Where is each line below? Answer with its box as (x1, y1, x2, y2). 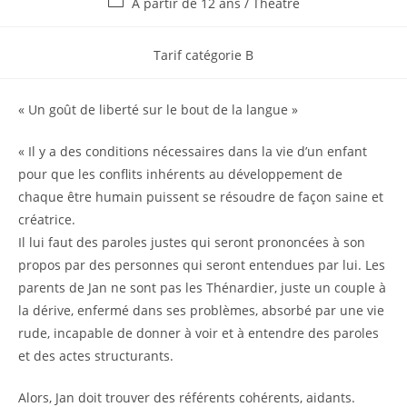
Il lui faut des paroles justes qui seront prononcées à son (18, 233, 365, 251)
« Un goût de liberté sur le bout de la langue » (18, 101, 298, 118)
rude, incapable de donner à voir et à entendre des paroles (18, 324, 379, 342)
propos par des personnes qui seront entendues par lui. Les (18, 256, 385, 273)
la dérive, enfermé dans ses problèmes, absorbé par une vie (18, 302, 384, 319)
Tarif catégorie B (154, 46, 253, 64)
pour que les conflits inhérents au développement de (18, 165, 342, 183)
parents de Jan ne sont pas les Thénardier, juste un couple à (18, 279, 386, 296)
